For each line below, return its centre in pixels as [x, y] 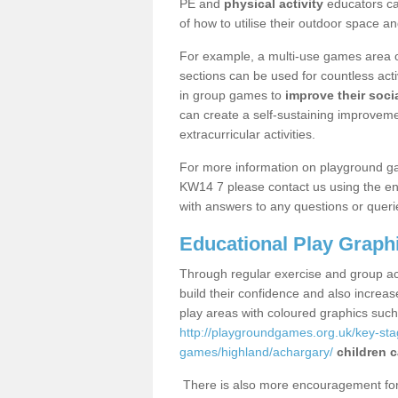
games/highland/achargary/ [256, 352]
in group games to [232, 95]
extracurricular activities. [247, 134]
